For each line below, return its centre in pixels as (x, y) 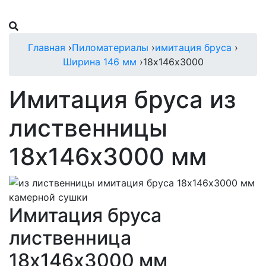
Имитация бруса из (122, 99)
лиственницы (88, 128)
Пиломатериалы (110, 47)
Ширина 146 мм (99, 61)
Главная (47, 47)
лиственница (70, 237)
